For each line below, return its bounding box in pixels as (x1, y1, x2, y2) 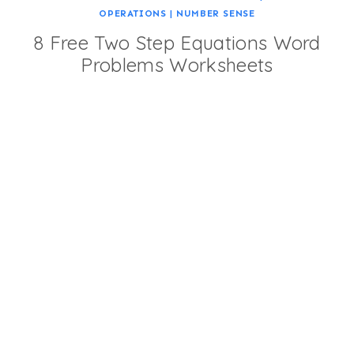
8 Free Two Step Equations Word (33, 31, 321, 55)
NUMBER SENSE (176, 8, 255, 19)
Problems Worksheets (81, 53, 273, 77)
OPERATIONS (99, 8, 167, 19)
